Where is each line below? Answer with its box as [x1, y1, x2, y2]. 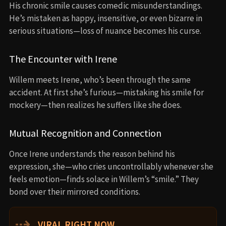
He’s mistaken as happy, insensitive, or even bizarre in [9, 12, 202, 24]
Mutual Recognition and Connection [9, 126, 161, 139]
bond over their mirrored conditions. [9, 186, 140, 197]
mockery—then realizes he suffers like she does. [9, 99, 182, 110]
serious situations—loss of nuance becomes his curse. [9, 25, 201, 36]
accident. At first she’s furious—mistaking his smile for [9, 86, 204, 98]
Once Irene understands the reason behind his [9, 148, 175, 159]
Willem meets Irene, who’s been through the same [9, 74, 191, 85]
